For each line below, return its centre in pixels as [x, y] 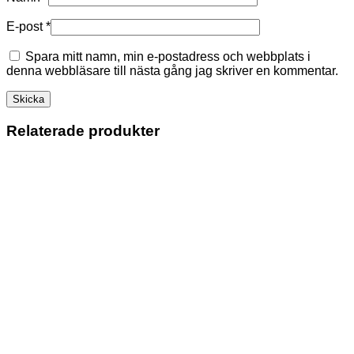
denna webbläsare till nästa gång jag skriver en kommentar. [172, 71]
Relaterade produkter [83, 130]
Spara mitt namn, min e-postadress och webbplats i [168, 57]
